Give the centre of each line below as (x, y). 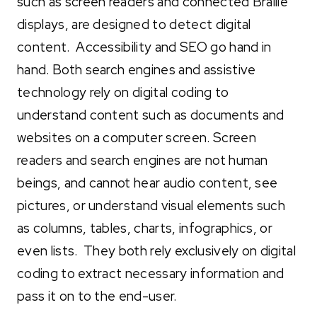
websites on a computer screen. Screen (137, 137)
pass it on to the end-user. (98, 296)
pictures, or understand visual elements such (151, 205)
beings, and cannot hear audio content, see (148, 183)
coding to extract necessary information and (151, 273)
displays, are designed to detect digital (134, 24)
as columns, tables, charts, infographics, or (145, 228)
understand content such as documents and (151, 115)
